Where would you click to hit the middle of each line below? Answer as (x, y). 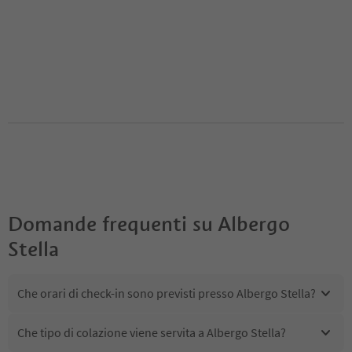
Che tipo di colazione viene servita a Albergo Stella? (152, 333)
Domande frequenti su (110, 224)
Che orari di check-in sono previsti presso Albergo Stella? (167, 293)
